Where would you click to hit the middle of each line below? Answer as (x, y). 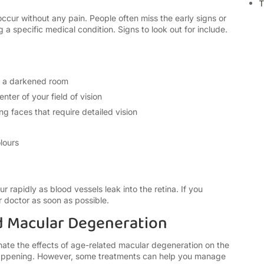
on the (216, 245)
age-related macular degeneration (137, 245)
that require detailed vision (86, 112)
